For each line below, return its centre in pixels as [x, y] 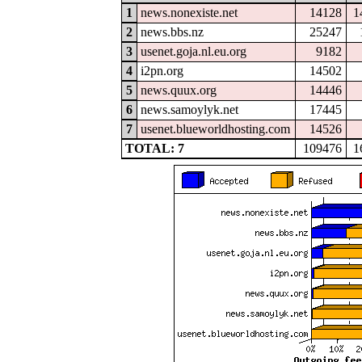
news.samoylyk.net [190, 109]
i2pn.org [162, 70]
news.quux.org [179, 90]
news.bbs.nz [173, 32]
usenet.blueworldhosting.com [216, 128]
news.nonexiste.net [189, 12]
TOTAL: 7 [155, 148]
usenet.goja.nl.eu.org [194, 51]
